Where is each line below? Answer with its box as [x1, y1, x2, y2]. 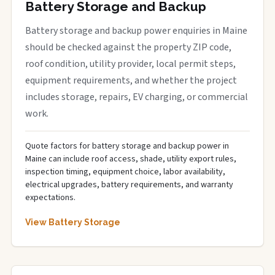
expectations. [25, 192, 76, 204]
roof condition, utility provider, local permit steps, [25, 57, 236, 71]
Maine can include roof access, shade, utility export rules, [25, 153, 236, 165]
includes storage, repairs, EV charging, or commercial [25, 90, 248, 104]
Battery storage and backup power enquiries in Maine [25, 24, 247, 37]
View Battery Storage [25, 217, 120, 227]
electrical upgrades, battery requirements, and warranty [25, 179, 233, 191]
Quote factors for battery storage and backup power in [25, 140, 229, 152]
